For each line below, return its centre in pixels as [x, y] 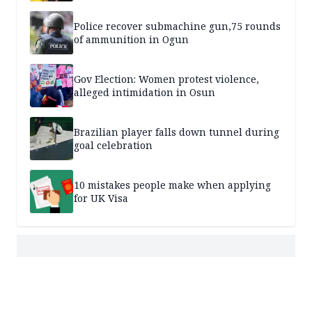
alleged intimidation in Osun [145, 93]
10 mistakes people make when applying [172, 185]
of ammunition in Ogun [131, 40]
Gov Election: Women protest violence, [166, 79]
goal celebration [113, 146]
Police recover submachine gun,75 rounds [177, 26]
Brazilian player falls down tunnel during [177, 132]
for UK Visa [101, 198]
